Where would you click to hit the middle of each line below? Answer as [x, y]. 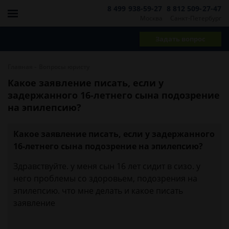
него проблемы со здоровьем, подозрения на [105, 178]
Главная [20, 67]
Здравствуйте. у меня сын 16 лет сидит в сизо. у [107, 166]
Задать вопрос [180, 39]
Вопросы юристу [64, 67]
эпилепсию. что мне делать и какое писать [98, 191]
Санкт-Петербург [196, 18]
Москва [151, 18]
